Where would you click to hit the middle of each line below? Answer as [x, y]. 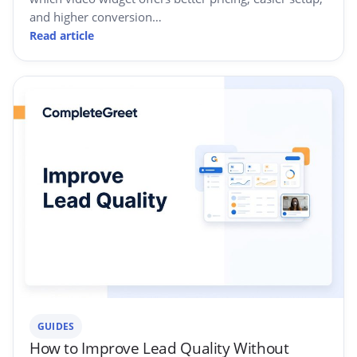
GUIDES [56, 326]
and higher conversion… [96, 17]
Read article [62, 36]
